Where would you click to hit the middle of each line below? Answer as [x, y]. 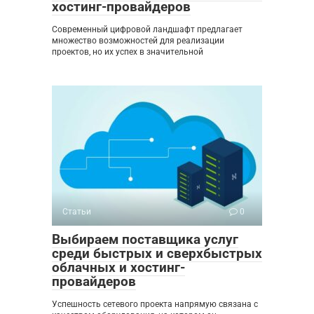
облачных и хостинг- [118, 267]
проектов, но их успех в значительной [128, 52]
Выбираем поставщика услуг [145, 239]
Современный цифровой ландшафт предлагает [147, 29]
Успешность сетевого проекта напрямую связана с [155, 304]
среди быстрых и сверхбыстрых [157, 253]
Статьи [77, 211]
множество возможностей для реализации [138, 40]
